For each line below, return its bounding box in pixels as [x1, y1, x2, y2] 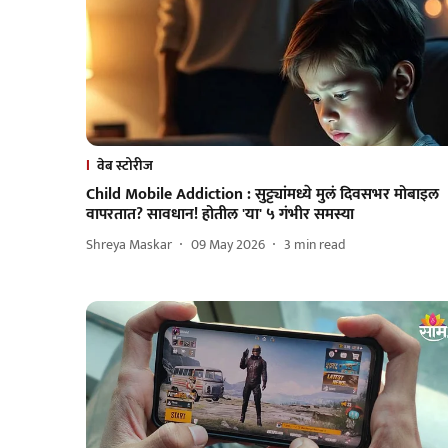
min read [294, 233, 346, 257]
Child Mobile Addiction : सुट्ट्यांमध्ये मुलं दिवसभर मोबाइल [86, 180, 439, 208]
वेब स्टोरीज [97, 153, 153, 177]
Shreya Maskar [86, 233, 172, 257]
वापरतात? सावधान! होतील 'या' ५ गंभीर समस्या [86, 200, 354, 228]
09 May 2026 [191, 233, 265, 257]
